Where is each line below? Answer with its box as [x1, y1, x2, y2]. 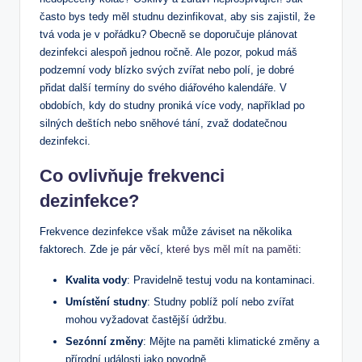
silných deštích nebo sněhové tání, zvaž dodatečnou [40, 117, 287, 130]
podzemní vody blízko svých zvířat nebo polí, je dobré [40, 64, 294, 77]
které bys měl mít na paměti [166, 243, 298, 256]
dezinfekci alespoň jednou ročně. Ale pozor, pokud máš [40, 46, 297, 59]
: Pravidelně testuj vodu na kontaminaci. [127, 274, 315, 287]
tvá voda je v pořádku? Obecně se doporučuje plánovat [40, 28, 297, 41]
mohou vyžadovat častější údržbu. [65, 314, 227, 326]
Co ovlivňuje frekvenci [40, 166, 225, 187]
